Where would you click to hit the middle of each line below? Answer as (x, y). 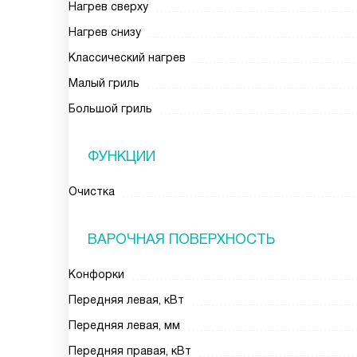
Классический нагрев (127, 57)
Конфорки (96, 274)
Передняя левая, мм (124, 325)
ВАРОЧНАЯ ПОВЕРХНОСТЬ (181, 239)
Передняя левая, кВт (126, 300)
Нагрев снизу (105, 32)
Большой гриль (110, 108)
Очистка (92, 191)
